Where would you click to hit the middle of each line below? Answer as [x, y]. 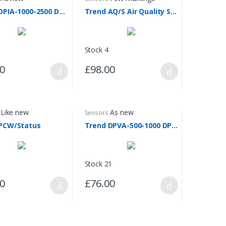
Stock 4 [96, 50]
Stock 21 [98, 164]
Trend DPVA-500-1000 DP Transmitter [175, 126]
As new [122, 112]
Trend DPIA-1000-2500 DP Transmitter [62, 12]
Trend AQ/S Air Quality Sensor [174, 12]
